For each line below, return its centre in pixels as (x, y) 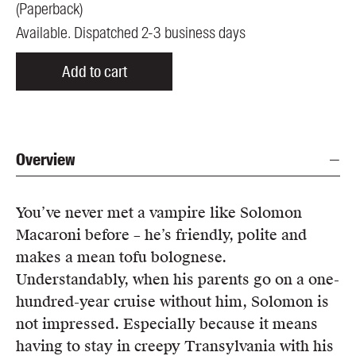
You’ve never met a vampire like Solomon (159, 213)
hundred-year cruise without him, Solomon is (172, 302)
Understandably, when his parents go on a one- (178, 280)
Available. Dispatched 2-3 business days (131, 33)
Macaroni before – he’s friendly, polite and (161, 235)
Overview (46, 160)
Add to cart (94, 72)
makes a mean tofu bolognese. (121, 257)
